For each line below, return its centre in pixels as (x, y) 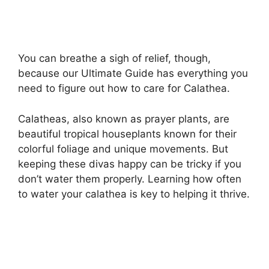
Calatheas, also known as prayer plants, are (124, 119)
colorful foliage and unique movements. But (123, 149)
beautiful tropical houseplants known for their (127, 134)
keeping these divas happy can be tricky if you (130, 164)
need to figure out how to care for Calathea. (124, 89)
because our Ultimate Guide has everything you (133, 74)
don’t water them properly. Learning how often (130, 179)
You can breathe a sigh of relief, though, (114, 59)
